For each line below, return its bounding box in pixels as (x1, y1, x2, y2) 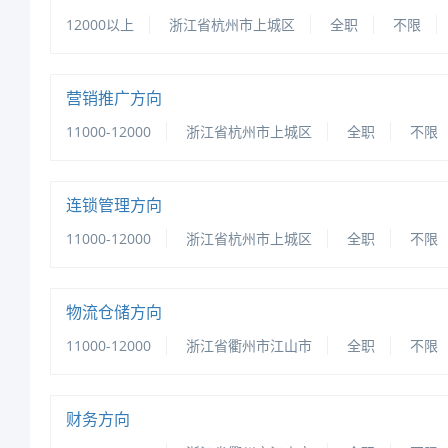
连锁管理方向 (65, 194, 162, 216)
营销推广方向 (65, 87, 162, 109)
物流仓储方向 (65, 301, 162, 323)
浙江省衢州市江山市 (185, 336, 312, 355)
